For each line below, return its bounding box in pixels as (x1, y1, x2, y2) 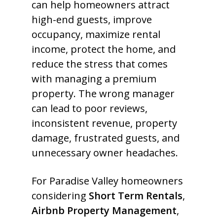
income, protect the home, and (32, 42, 176, 56)
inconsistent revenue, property (32, 116, 177, 130)
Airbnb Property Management (32, 204, 177, 217)
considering (32, 189, 89, 202)
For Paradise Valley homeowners (32, 174, 183, 187)
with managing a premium (32, 72, 156, 85)
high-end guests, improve (32, 13, 152, 26)
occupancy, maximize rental (32, 28, 160, 41)
